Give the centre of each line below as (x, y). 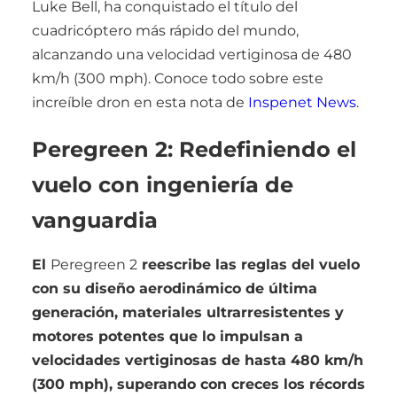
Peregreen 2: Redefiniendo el (194, 149)
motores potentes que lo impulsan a (167, 336)
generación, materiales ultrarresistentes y (188, 312)
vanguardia (95, 220)
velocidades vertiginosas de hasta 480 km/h (198, 360)
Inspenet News (302, 102)
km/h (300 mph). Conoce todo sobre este (178, 78)
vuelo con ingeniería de (163, 184)
